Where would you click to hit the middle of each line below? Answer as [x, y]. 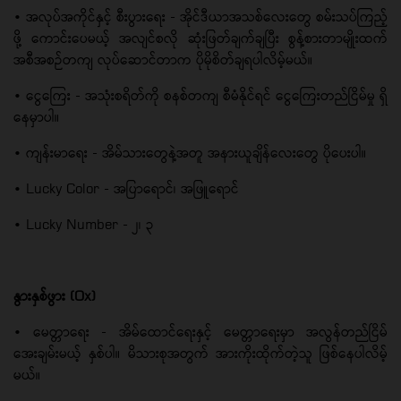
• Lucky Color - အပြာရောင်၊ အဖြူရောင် [126, 188]
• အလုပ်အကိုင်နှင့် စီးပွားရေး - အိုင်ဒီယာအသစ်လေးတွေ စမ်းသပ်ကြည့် [200, 16]
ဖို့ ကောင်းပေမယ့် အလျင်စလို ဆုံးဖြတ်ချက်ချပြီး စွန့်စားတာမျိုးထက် [200, 38]
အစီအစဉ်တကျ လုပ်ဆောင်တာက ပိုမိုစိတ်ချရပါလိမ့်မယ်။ [163, 59]
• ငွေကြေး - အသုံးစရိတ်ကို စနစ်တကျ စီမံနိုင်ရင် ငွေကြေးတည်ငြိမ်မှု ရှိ [200, 95]
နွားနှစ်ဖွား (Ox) [55, 295]
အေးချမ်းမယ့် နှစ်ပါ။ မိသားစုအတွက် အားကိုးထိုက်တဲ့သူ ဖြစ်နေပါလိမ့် [200, 353]
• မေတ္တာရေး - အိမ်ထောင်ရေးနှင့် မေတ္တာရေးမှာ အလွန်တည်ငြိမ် [200, 331]
